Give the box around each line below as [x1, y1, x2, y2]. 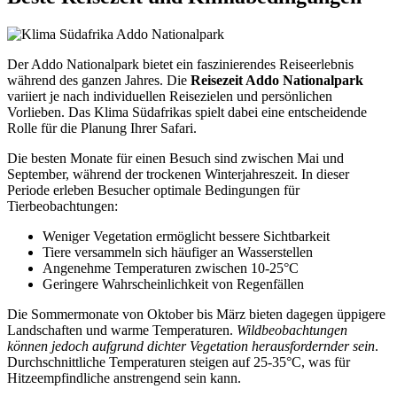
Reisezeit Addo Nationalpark [191, 73, 363, 89]
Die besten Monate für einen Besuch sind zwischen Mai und [7, 151, 344, 167]
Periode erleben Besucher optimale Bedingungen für [7, 183, 300, 198]
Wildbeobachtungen [237, 323, 347, 339]
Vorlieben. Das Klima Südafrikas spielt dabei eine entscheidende [7, 105, 367, 121]
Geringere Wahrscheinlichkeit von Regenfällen [43, 276, 304, 292]
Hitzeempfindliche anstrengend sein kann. [7, 370, 241, 386]
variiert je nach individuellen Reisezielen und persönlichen [7, 89, 332, 105]
